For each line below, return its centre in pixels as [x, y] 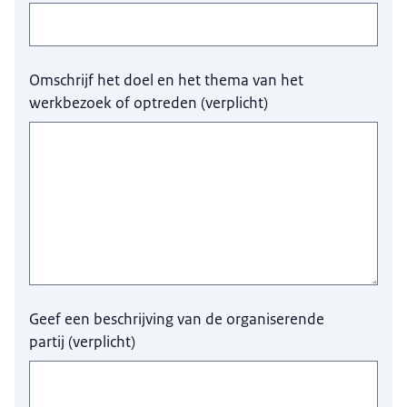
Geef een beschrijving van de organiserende [177, 318]
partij [47, 341]
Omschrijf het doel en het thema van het [167, 79]
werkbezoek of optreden [114, 102]
